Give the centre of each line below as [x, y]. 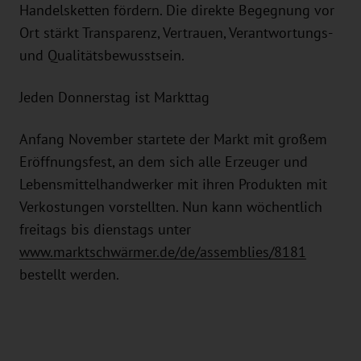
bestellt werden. [71, 275]
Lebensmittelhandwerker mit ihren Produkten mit [173, 185]
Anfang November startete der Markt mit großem [173, 139]
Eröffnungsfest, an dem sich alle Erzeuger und [164, 162]
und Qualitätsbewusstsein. [102, 56]
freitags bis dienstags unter [105, 230]
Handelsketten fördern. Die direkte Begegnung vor [177, 10]
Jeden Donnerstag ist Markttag [114, 98]
